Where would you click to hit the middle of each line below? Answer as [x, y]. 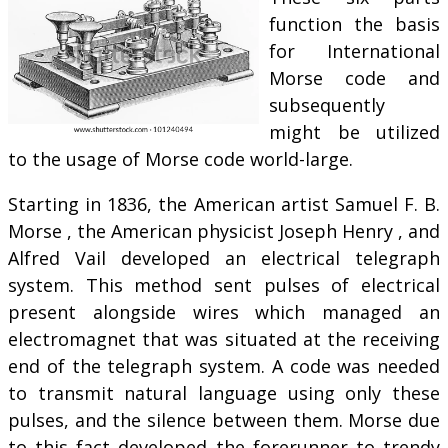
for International [354, 51]
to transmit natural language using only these [224, 393]
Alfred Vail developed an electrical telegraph [224, 258]
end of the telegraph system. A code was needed [224, 366]
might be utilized [354, 132]
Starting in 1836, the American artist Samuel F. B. [224, 204]
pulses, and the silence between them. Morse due [224, 420]
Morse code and [354, 78]
